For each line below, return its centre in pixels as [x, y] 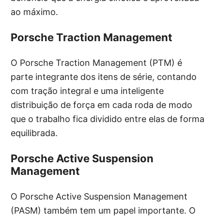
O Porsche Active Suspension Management [99, 197]
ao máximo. [35, 12]
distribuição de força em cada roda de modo [102, 105]
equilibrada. [34, 133]
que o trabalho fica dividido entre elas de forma [108, 119]
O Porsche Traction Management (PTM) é [97, 63]
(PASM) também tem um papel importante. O [103, 211]
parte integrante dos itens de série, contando [104, 77]
